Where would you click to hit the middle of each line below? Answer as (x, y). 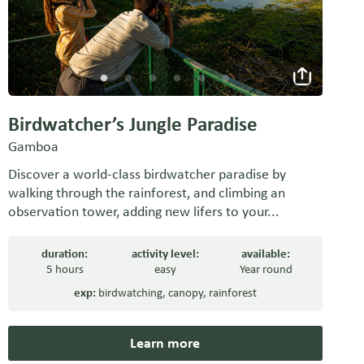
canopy (185, 293)
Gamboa (33, 147)
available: (266, 254)
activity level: (165, 254)
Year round (266, 269)
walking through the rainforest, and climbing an (146, 193)
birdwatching (130, 293)
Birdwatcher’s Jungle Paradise (132, 124)
